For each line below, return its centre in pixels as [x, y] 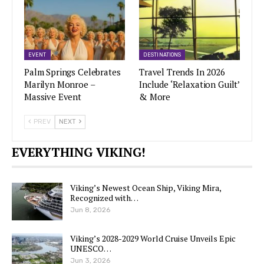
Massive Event [53, 97]
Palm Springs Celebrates [72, 72]
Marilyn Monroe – [60, 85]
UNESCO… [91, 248]
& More [155, 97]
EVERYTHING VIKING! [79, 152]
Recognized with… [104, 198]
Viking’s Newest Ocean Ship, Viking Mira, [146, 188]
